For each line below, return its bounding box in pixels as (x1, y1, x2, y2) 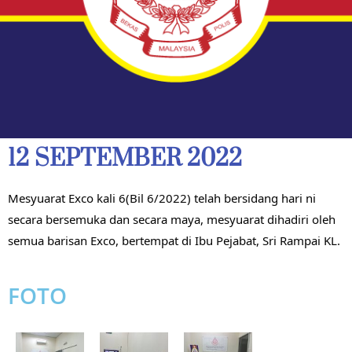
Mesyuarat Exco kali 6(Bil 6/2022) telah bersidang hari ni (8, 189, 316, 206)
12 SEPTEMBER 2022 (8, 143, 242, 174)
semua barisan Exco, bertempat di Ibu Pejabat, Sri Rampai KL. (8, 232, 340, 248)
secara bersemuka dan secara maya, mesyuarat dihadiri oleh (8, 211, 335, 227)
